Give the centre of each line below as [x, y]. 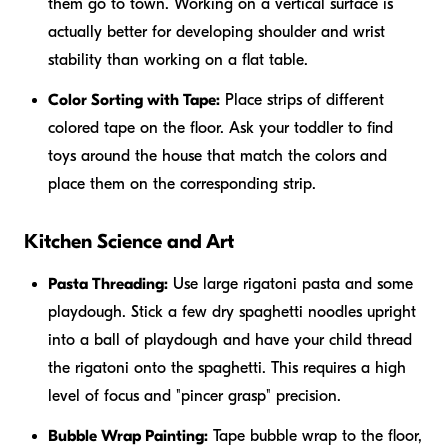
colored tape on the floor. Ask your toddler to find [220, 127]
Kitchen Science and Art [129, 241]
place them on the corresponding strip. [182, 183]
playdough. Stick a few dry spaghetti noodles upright [232, 311]
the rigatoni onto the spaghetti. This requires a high [227, 367]
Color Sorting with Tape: [134, 99]
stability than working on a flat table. [178, 59]
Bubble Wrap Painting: [128, 435]
